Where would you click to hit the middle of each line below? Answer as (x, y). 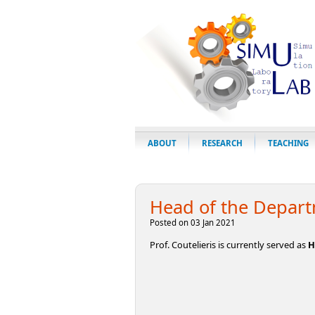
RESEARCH (222, 143)
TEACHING (288, 143)
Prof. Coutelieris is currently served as (229, 244)
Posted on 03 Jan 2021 (193, 223)
